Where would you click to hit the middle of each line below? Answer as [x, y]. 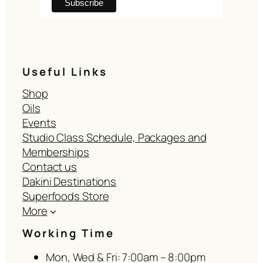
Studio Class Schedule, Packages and [114, 138]
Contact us [50, 167]
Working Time [68, 233]
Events [39, 123]
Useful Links [65, 71]
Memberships [56, 152]
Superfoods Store [66, 196]
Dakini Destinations [70, 182]
